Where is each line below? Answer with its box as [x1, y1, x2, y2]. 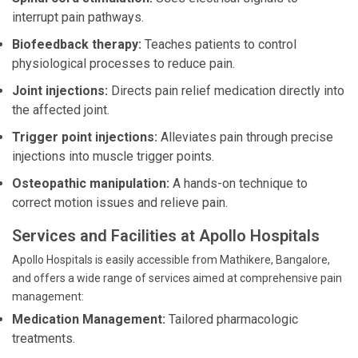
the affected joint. [12, 102, 109, 117]
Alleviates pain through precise [157, 129, 333, 145]
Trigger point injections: [12, 129, 157, 145]
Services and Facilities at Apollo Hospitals [12, 226, 320, 245]
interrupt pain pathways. [12, 10, 144, 25]
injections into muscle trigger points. [12, 149, 214, 164]
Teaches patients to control [141, 37, 296, 52]
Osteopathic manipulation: [12, 176, 169, 191]
